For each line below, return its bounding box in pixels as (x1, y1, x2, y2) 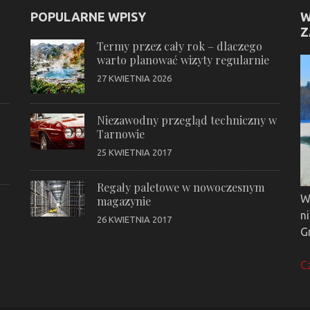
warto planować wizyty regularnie (96, 52, 269, 67)
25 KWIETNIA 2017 (96, 147, 172, 157)
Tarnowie (96, 126, 145, 141)
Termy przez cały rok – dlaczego (96, 38, 262, 53)
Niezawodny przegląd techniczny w (96, 112, 277, 127)
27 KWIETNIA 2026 (96, 73, 172, 83)
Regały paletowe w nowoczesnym (96, 179, 264, 194)
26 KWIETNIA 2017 (96, 214, 172, 224)
